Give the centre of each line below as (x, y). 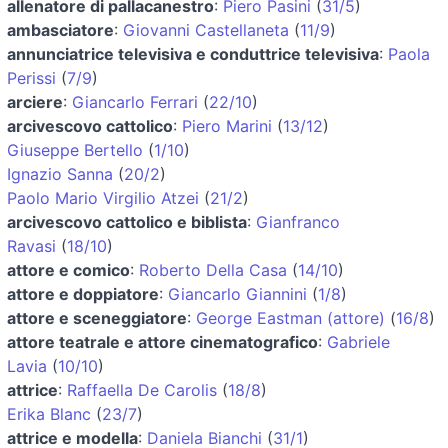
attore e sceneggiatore (97, 317)
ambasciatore (60, 29)
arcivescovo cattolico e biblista (127, 221)
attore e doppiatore (83, 293)
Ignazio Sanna (60, 173)
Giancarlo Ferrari (135, 101)
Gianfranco (298, 221)
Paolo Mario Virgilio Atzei (103, 197)
